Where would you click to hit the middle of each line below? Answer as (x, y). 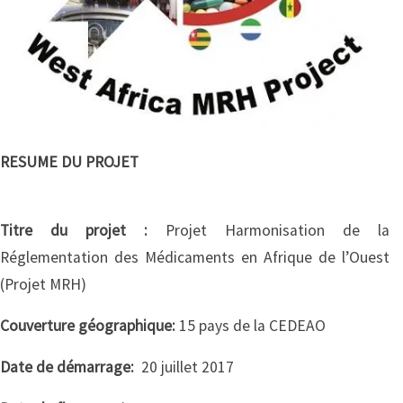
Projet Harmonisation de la (278, 231)
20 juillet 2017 (186, 367)
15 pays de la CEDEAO (251, 326)
